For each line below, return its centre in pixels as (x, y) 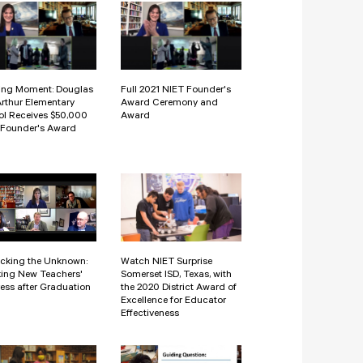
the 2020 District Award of (179, 288)
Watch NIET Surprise (167, 262)
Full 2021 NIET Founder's (176, 90)
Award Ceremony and (169, 103)
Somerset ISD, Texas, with (176, 275)
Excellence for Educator (173, 301)
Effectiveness (150, 314)
